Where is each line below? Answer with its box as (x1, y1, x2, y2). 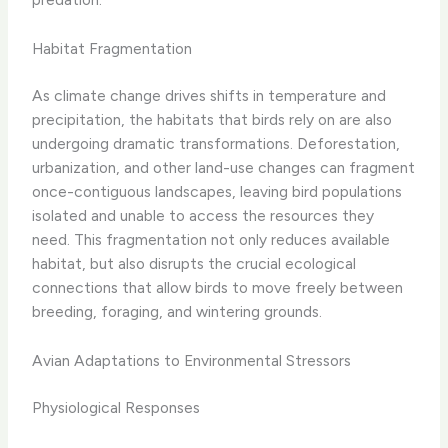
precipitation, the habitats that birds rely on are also (32, 110, 393, 130)
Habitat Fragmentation (32, 38, 193, 58)
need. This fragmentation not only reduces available (32, 230, 391, 250)
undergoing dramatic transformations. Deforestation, (32, 134, 401, 154)
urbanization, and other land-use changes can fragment (32, 158, 416, 178)
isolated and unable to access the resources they (32, 206, 375, 226)
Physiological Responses (32, 398, 201, 418)
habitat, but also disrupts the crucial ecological (32, 254, 357, 274)
